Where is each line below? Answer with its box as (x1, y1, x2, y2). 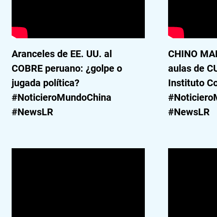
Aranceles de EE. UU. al (12, 48, 112, 60)
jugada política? (12, 77, 79, 89)
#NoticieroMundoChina (12, 92, 111, 103)
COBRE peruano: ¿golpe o (12, 62, 122, 74)
